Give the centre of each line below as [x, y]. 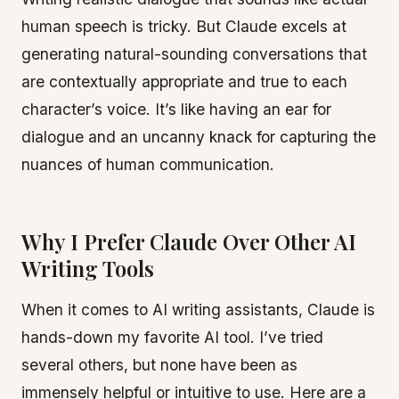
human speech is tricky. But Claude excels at [184, 26]
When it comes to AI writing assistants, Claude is [198, 309]
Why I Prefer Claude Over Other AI [189, 241]
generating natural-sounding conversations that [194, 54]
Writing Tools [88, 268]
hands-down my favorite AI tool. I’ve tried [172, 337]
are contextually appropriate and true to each [184, 81]
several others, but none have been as [159, 365]
